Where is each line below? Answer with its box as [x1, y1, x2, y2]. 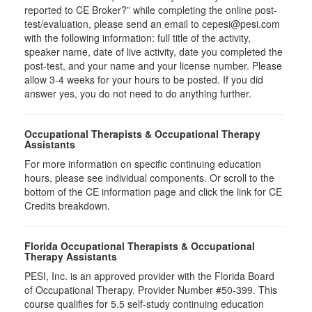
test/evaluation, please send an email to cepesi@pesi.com [24, 17, 280, 31]
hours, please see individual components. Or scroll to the [24, 171, 274, 185]
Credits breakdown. [24, 198, 110, 213]
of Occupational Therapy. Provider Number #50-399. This [24, 283, 277, 297]
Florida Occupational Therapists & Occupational [24, 239, 255, 253]
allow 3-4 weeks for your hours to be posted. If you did [24, 72, 263, 87]
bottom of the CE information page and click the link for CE [24, 185, 282, 199]
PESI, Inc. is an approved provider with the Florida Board [24, 269, 274, 283]
